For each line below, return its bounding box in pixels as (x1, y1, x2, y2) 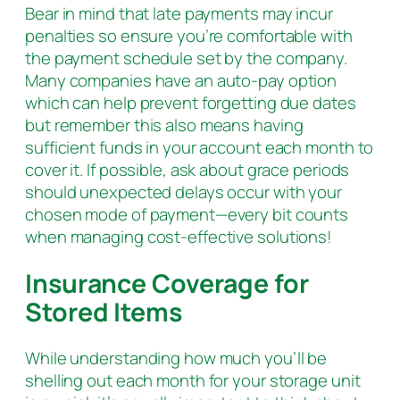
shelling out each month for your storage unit (25, 369, 361, 393)
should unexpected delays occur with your (25, 180, 342, 204)
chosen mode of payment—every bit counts (25, 203, 349, 227)
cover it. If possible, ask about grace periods (25, 158, 350, 182)
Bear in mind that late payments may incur (25, 2, 333, 26)
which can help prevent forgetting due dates (25, 91, 356, 115)
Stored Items (25, 294, 182, 329)
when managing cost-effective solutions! (25, 225, 333, 249)
